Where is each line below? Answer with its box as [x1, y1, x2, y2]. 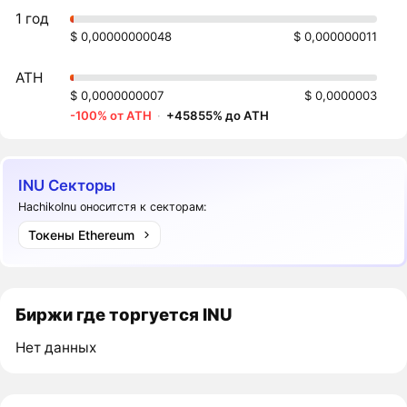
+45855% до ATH [166, 107, 270, 123]
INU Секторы [18, 175, 116, 194]
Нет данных [15, 339, 97, 357]
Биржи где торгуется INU [15, 304, 233, 325]
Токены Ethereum [27, 226, 134, 243]
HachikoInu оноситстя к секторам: [18, 200, 207, 214]
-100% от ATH [70, 107, 153, 123]
